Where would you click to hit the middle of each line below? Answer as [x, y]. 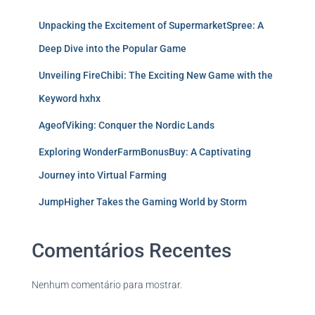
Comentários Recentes [131, 251]
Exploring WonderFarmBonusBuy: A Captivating [145, 152]
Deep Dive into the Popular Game [112, 49]
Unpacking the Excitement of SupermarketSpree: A [151, 25]
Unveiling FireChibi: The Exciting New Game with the [156, 75]
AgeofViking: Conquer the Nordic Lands [127, 125]
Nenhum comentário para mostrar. [107, 285]
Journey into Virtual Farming [103, 175]
